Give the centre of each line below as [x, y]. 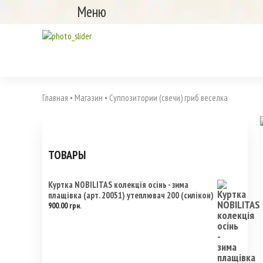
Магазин [89, 98]
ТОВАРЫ [67, 155]
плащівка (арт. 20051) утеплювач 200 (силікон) [131, 195]
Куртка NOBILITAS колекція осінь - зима [118, 185]
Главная [55, 98]
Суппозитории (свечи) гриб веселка [168, 98]
